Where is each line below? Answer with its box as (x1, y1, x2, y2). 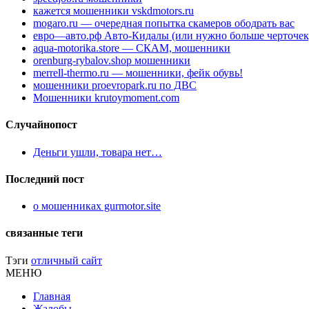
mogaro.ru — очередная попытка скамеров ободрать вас (33, 17, 295, 30)
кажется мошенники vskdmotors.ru (33, 5, 194, 17)
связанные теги (6, 227, 83, 239)
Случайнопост (6, 119, 77, 131)
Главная (33, 290, 70, 302)
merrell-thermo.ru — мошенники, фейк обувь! (33, 67, 243, 79)
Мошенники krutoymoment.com (33, 92, 179, 104)
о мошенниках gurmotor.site (33, 200, 161, 212)
